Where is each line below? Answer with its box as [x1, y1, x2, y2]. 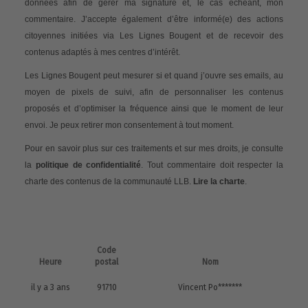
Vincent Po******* [178, 282, 242, 292]
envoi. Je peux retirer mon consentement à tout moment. [25, 120, 234, 130]
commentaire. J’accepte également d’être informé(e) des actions [25, 14, 283, 24]
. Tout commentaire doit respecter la [141, 159, 283, 170]
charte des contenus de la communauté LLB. [25, 176, 193, 186]
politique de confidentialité [35, 159, 142, 170]
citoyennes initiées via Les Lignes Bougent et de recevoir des [25, 30, 283, 41]
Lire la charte [193, 176, 245, 186]
